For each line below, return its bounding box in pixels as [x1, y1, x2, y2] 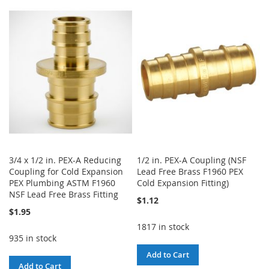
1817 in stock [137, 221, 190, 233]
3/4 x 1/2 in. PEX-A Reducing [9, 154, 121, 166]
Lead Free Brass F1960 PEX [137, 166, 244, 178]
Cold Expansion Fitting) [137, 177, 229, 189]
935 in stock [9, 232, 56, 244]
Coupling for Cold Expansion [9, 166, 123, 178]
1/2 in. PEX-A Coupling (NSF [137, 154, 247, 166]
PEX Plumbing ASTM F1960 [9, 177, 115, 189]
